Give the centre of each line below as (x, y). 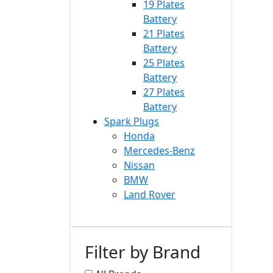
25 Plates (164, 62)
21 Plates (164, 33)
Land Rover (150, 194)
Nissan (139, 165)
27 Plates (164, 92)
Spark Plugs (132, 121)
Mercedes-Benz (159, 150)
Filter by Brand (143, 251)
